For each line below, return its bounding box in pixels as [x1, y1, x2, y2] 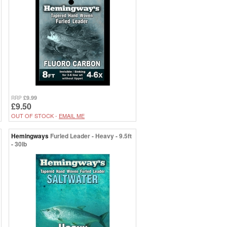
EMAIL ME [59, 111, 85, 120]
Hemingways [11, 131, 49, 140]
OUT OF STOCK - [11, 111, 59, 120]
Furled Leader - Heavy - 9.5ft [50, 131, 132, 140]
